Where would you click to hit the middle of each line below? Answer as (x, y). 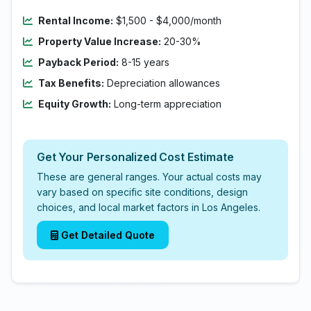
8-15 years (144, 62)
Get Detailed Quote (108, 235)
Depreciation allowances (162, 83)
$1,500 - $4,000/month (167, 20)
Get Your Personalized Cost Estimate (135, 157)
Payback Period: (78, 62)
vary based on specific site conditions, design (142, 192)
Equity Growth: (75, 104)
